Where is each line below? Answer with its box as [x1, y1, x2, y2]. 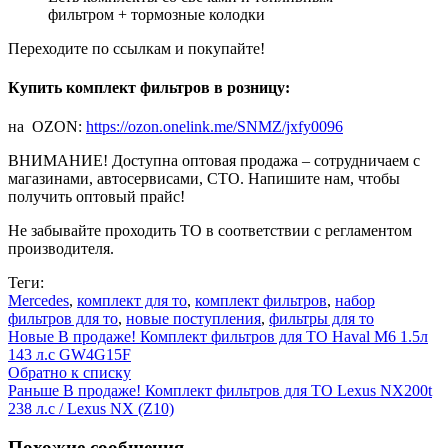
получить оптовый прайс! [8, 188, 185, 206]
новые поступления [126, 310, 261, 328]
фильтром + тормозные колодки [48, 5, 265, 23]
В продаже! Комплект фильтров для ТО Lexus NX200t [63, 382, 432, 400]
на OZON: [8, 118, 86, 136]
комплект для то [77, 292, 187, 310]
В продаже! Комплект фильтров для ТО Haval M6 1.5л [58, 328, 428, 346]
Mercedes [8, 292, 69, 310]
